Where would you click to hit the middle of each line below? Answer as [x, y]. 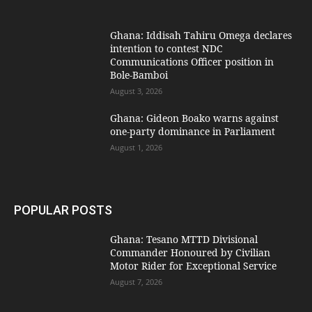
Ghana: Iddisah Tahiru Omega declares [201, 36]
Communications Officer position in [192, 62]
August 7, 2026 [136, 281]
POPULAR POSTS [63, 210]
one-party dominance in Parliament [193, 132]
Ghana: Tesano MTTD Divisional [184, 239]
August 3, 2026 [136, 91]
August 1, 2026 [136, 148]
